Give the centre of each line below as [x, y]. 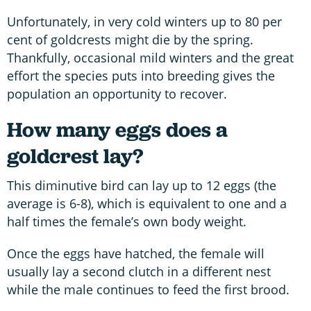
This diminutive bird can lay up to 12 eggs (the [142, 185]
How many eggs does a [117, 129]
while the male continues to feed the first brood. [148, 289]
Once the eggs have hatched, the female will [136, 253]
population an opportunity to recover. [117, 93]
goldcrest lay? [75, 155]
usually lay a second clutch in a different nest [139, 271]
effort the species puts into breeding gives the [141, 75]
